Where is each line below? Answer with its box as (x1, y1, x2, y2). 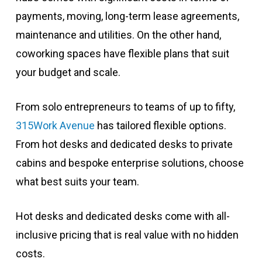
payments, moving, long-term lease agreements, (15, 10, 239, 23)
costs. (15, 247, 45, 260)
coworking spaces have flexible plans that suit (15, 47, 229, 60)
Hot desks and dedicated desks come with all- (15, 210, 230, 223)
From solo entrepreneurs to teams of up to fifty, (15, 101, 235, 113)
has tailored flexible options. (94, 119, 226, 132)
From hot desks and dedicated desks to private (15, 138, 233, 151)
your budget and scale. (15, 66, 120, 79)
